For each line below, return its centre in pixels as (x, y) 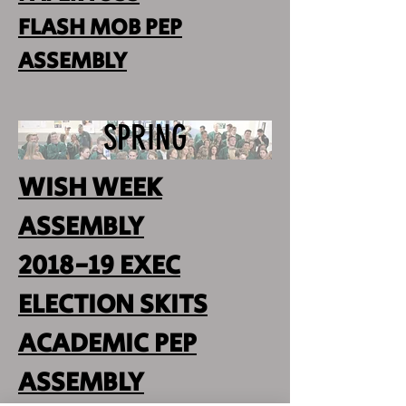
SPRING (145, 138)
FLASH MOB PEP (100, 28)
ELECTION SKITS (113, 305)
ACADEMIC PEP (107, 344)
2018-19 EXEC (99, 266)
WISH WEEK (90, 188)
